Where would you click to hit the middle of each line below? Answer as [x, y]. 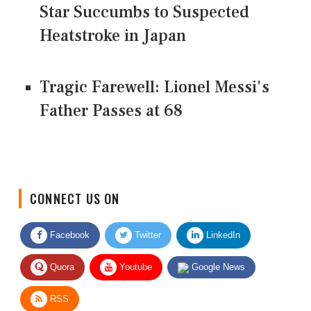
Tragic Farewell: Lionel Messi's [154, 87]
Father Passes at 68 [111, 110]
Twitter [146, 224]
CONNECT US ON [75, 187]
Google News [217, 255]
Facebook [68, 224]
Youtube [134, 255]
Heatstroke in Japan [113, 35]
